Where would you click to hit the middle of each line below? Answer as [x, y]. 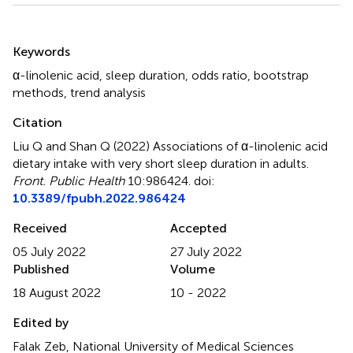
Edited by [41, 322]
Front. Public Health [69, 180]
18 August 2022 [57, 292]
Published [41, 269]
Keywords [41, 51]
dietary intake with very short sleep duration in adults [160, 163]
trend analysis [108, 92]
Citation [37, 122]
